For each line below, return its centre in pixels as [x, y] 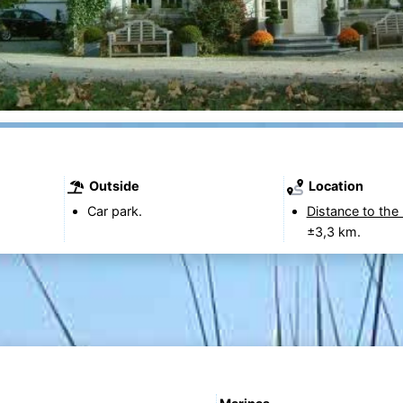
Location [334, 185]
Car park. [114, 211]
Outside [112, 185]
